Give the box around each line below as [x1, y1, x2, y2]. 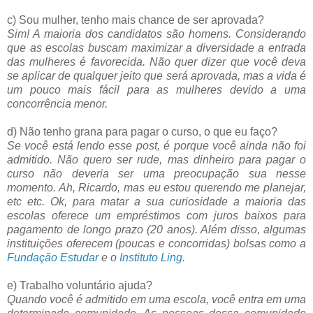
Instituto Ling [119, 251, 182, 263]
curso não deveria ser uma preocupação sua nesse [7, 167, 306, 180]
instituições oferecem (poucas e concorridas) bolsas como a [7, 237, 306, 249]
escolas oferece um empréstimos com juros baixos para [7, 209, 306, 221]
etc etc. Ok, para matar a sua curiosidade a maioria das [7, 195, 306, 208]
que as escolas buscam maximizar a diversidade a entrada [7, 41, 306, 54]
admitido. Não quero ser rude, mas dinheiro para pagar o [7, 153, 306, 166]
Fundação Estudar [7, 251, 99, 263]
